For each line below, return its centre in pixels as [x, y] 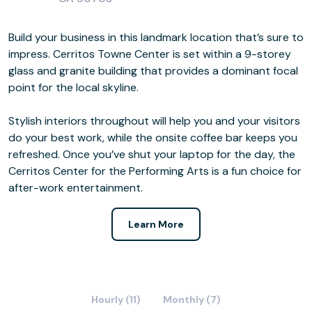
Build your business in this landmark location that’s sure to [156, 37]
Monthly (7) [192, 299]
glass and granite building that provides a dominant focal [153, 71]
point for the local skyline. [75, 87]
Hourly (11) [116, 299]
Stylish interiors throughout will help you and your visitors [154, 121]
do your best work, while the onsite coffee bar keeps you [153, 138]
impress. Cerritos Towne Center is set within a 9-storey [150, 54]
